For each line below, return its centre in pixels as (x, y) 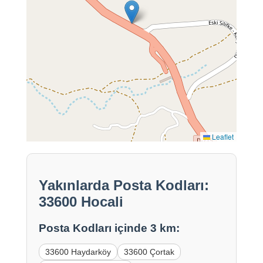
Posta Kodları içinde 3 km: (109, 228)
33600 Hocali (81, 202)
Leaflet (222, 137)
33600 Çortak (149, 252)
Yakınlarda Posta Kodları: (124, 186)
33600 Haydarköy (78, 252)
